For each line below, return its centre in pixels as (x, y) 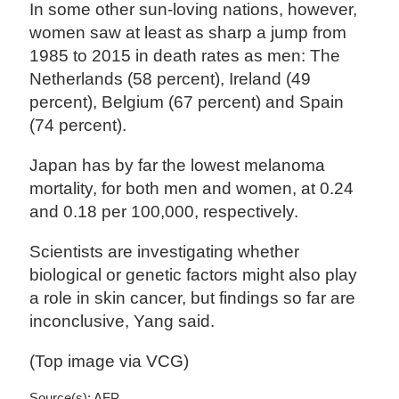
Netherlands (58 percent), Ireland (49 (171, 78)
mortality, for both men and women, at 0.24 (192, 189)
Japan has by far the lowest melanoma (178, 166)
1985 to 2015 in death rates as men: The (185, 55)
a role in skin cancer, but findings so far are (193, 298)
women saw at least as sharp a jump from (188, 32)
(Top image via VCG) (110, 362)
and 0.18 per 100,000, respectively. (164, 212)
